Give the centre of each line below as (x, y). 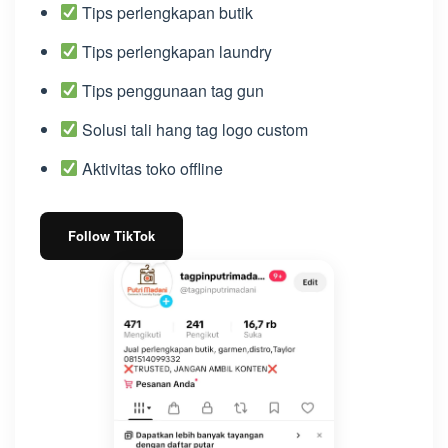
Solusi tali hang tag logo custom (193, 129)
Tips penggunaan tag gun (171, 90)
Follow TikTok (111, 235)
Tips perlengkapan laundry (175, 51)
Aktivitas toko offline (151, 168)
